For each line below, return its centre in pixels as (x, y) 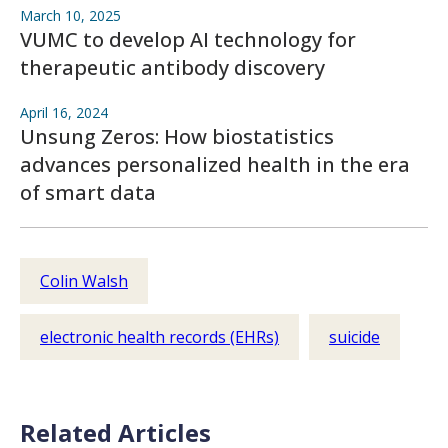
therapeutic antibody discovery (172, 67)
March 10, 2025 (70, 15)
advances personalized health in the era (215, 164)
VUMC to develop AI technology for (188, 39)
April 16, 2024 (64, 112)
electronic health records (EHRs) (159, 337)
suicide (354, 337)
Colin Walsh (84, 281)
